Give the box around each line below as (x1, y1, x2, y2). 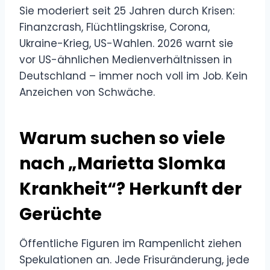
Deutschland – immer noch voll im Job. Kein (19, 68, 248, 83)
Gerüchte (19, 202, 102, 226)
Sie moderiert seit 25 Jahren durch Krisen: (19, 3, 234, 18)
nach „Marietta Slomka (19, 151, 226, 175)
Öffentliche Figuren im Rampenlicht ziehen (19, 236, 242, 251)
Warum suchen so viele (19, 126, 225, 150)
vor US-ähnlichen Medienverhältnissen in (19, 52, 232, 67)
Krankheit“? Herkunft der (19, 177, 242, 201)
